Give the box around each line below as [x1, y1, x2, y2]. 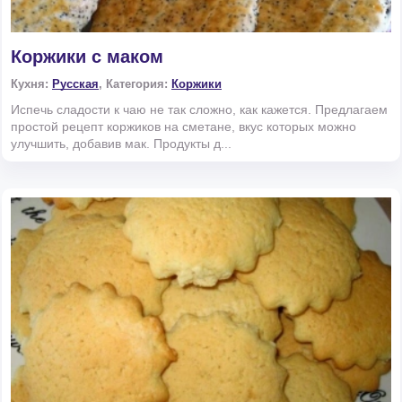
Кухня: [11, 77, 52, 92]
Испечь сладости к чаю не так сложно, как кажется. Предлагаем [11, 102, 388, 118]
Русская [52, 77, 99, 92]
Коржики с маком [11, 47, 163, 67]
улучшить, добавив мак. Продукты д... [11, 136, 232, 152]
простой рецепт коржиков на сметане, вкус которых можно [11, 119, 356, 135]
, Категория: [99, 77, 171, 92]
